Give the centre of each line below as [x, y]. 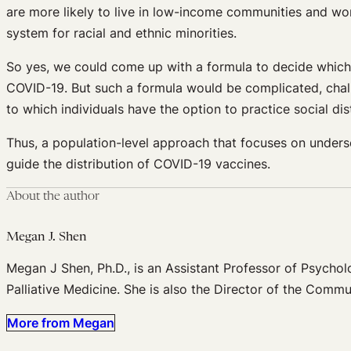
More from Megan [61, 323]
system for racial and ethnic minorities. [121, 33]
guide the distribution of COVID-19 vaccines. [138, 164]
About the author [53, 197]
